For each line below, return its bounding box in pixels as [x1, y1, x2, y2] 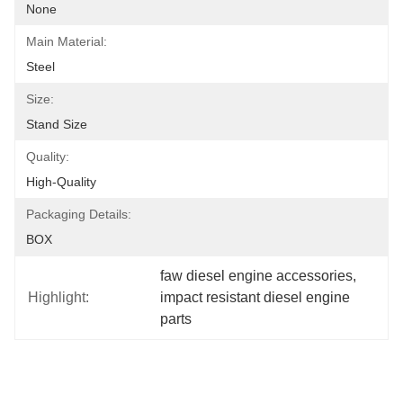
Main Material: [26, 34, 107, 49]
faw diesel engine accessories [160, 268, 354, 283]
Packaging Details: [26, 207, 131, 221]
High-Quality [26, 175, 96, 189]
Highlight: [28, 290, 89, 305]
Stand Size [26, 117, 87, 131]
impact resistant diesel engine [160, 290, 351, 305]
